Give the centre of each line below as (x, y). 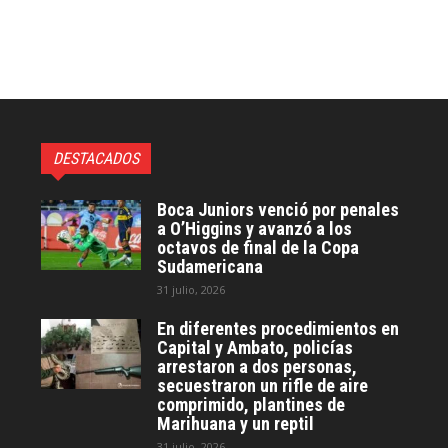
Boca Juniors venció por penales (278, 209)
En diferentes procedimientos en (278, 328)
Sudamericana (210, 266)
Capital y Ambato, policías (255, 347)
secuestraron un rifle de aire (263, 385)
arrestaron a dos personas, (257, 366)
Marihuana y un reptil (236, 423)
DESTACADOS (96, 158)
